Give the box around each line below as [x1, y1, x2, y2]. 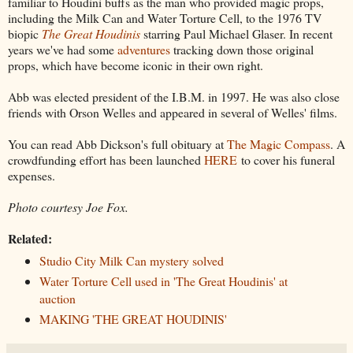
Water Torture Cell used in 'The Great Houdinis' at [39, 273, 288, 290]
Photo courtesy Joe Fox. [8, 198, 128, 215]
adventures [117, 40, 170, 58]
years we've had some [8, 40, 117, 58]
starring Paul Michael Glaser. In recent [140, 24, 333, 42]
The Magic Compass [227, 135, 330, 152]
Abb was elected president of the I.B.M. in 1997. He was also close [8, 87, 340, 105]
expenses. [8, 166, 55, 184]
